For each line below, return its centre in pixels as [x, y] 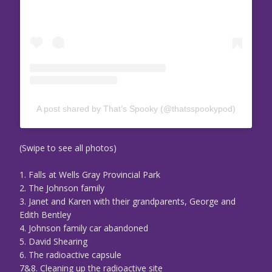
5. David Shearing [53, 242]
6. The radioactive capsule [70, 255]
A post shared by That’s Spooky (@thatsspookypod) [136, 109]
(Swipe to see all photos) [68, 148]
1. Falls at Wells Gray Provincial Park [90, 175]
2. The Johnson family [62, 188]
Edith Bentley [45, 215]
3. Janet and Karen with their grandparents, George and [127, 202]
